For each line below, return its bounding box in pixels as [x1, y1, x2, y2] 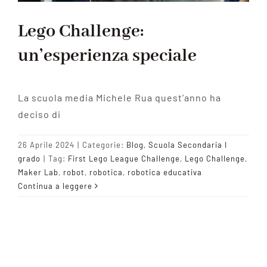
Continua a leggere [18, 181, 92, 191]
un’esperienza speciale [18, 44, 197, 67]
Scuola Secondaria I [148, 140, 227, 150]
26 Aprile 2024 [18, 140, 74, 150]
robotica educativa [128, 167, 202, 178]
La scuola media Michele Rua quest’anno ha [18, 92, 221, 104]
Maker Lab [18, 167, 58, 178]
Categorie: [82, 140, 126, 150]
